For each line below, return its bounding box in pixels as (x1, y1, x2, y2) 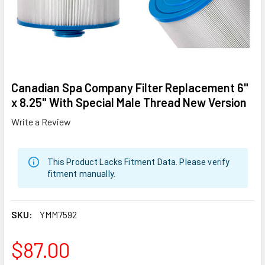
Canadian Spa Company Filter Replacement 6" (11, 80, 248, 95)
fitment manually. (47, 169, 116, 179)
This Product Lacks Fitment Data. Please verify (47, 157, 230, 167)
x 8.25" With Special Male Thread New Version (11, 95, 247, 109)
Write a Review (11, 115, 71, 127)
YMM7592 (40, 208, 77, 220)
